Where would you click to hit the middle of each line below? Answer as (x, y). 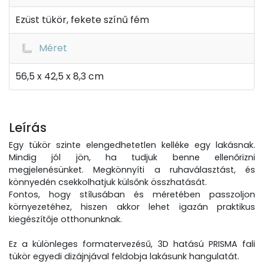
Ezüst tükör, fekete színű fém (82, 20)
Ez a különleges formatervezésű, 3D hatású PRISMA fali (132, 244)
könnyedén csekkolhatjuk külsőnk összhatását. (108, 182)
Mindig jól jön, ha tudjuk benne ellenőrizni (132, 157)
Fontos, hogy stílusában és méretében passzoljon (132, 194)
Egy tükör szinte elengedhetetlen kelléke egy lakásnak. (132, 145)
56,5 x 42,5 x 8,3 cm (60, 76)
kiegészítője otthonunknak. (65, 219)
